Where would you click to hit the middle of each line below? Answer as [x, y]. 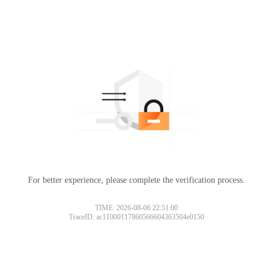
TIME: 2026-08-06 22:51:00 [136, 207]
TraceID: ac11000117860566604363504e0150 [136, 217]
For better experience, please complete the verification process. [136, 180]
